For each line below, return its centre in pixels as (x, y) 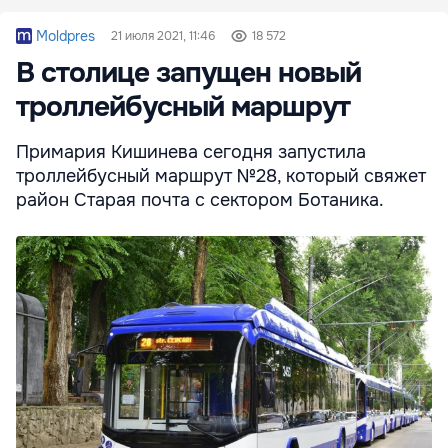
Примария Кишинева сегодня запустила (191, 151)
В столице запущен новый (188, 72)
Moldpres (65, 35)
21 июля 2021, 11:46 (162, 35)
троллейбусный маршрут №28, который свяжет (221, 175)
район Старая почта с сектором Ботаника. (200, 199)
